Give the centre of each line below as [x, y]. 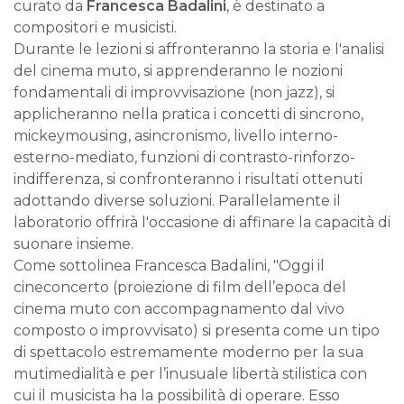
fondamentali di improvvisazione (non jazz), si [174, 92]
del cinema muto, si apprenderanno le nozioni [178, 71]
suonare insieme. [73, 244]
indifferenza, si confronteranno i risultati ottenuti [188, 179]
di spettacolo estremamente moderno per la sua [188, 352]
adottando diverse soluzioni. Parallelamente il [177, 201]
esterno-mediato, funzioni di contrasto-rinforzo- [184, 157]
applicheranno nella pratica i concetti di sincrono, [188, 114]
